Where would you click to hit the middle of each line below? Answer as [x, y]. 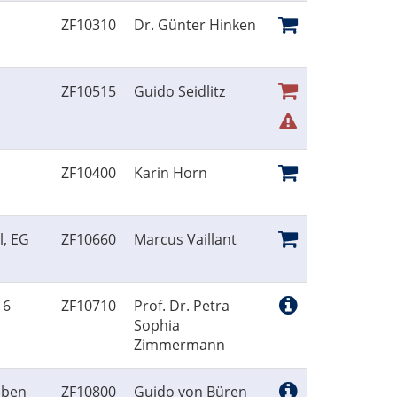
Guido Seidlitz [179, 92]
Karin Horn [171, 173]
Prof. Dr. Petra [182, 306]
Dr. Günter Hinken [195, 25]
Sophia [157, 326]
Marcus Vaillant [185, 240]
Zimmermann [179, 345]
